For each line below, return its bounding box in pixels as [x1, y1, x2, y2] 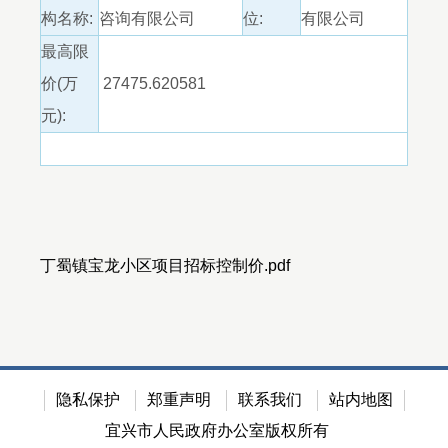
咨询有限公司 [99, 10, 195, 27]
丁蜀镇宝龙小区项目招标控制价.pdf [40, 257, 290, 274]
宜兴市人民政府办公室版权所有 [104, 422, 329, 439]
